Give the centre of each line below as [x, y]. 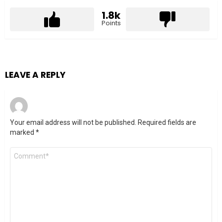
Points [111, 23]
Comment [28, 151]
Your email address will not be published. [73, 123]
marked [23, 133]
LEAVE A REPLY [35, 75]
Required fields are [167, 123]
